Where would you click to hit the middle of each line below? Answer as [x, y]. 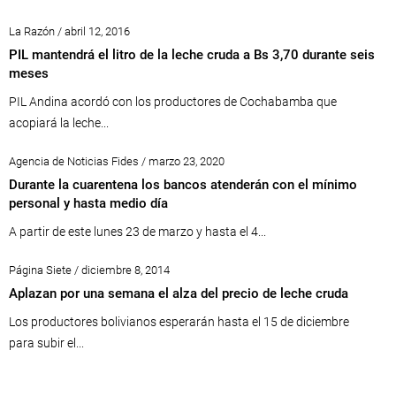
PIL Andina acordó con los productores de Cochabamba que [173, 102]
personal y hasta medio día [88, 204]
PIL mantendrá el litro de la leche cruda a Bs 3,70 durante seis [192, 55]
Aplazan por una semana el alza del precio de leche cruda [179, 294]
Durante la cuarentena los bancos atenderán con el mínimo [183, 185]
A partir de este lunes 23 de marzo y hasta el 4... [137, 232]
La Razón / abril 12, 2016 [69, 32]
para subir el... [46, 343]
